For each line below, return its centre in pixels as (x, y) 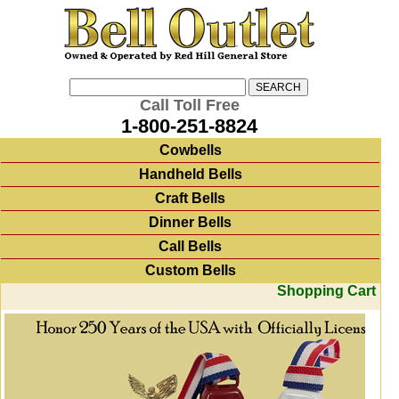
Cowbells (190, 150)
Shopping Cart (327, 291)
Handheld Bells (190, 174)
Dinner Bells (191, 222)
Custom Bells (190, 270)
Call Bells (191, 246)
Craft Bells (191, 198)
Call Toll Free (189, 105)
